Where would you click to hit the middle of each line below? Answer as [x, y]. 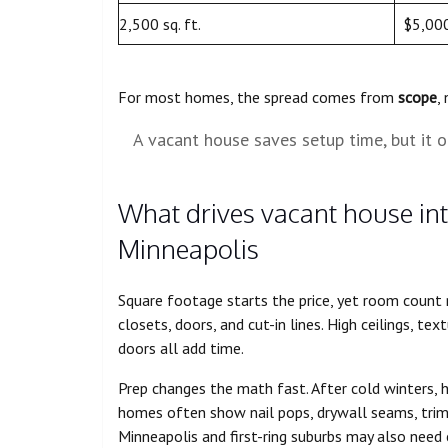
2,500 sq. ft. [160, 24]
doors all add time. [181, 348]
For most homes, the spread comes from [258, 97]
